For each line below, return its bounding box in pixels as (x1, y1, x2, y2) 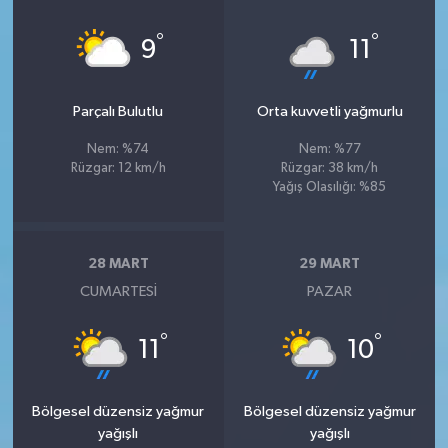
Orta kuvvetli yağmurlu (256, 103, 403, 119)
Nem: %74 (87, 142, 150, 156)
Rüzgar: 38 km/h (281, 161, 379, 175)
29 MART (299, 257, 361, 271)
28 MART (87, 257, 149, 271)
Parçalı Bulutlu (73, 103, 164, 119)
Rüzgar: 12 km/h (70, 161, 166, 175)
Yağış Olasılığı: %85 (273, 180, 387, 194)
